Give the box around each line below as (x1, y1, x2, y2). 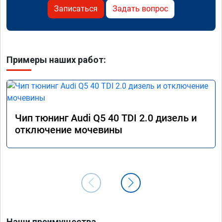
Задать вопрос (112, 4, 168, 14)
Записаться (54, 4, 98, 14)
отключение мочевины (15, 124, 122, 136)
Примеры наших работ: (6, 55, 106, 65)
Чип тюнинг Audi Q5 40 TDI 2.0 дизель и (15, 112, 197, 124)
